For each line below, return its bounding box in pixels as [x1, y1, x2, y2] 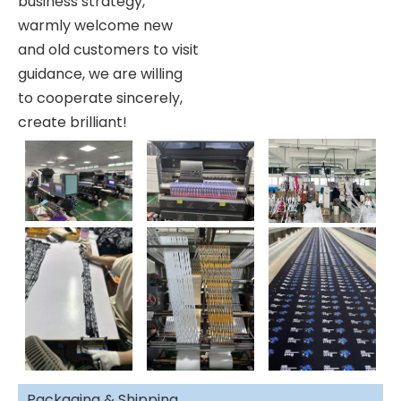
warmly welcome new [18, 14, 173, 36]
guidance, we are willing [18, 63, 183, 84]
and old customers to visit [18, 38, 199, 60]
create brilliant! [18, 111, 127, 132]
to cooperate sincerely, [18, 87, 183, 108]
